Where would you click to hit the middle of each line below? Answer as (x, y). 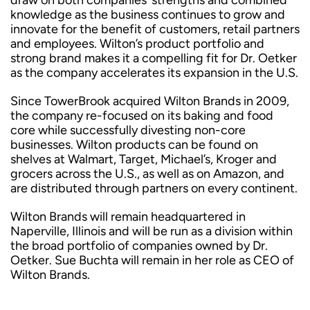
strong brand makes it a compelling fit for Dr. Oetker (154, 58)
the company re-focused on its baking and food (142, 116)
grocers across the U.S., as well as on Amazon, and (147, 174)
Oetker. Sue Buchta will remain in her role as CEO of (152, 260)
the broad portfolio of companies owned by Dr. (139, 246)
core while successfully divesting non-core (128, 130)
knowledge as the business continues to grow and (148, 15)
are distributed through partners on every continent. (154, 188)
